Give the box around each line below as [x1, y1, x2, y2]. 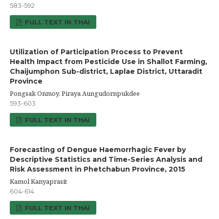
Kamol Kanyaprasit [10, 177, 67, 186]
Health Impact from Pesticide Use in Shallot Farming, [10, 57, 207, 66]
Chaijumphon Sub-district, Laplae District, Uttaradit [10, 67, 202, 76]
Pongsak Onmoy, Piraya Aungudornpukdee [10, 89, 140, 98]
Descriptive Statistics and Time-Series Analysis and [10, 155, 202, 164]
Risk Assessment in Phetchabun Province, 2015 [10, 165, 185, 174]
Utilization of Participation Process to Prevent [10, 47, 183, 57]
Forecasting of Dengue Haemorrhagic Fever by [10, 145, 186, 154]
